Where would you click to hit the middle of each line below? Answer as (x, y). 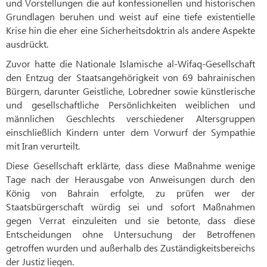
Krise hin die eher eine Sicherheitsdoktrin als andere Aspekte (131, 30)
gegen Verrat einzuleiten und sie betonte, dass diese (131, 221)
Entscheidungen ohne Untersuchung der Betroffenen (131, 234)
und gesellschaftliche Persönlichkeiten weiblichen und (131, 105)
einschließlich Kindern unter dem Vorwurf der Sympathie (131, 132)
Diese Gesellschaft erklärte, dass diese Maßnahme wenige (131, 166)
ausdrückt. (27, 44)
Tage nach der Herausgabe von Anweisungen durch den (131, 179)
